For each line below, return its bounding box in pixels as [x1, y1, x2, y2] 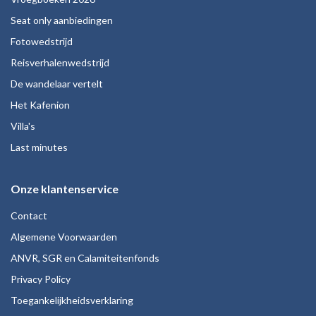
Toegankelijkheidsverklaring [11, 294, 133, 306]
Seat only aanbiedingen [11, 14, 113, 26]
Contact [11, 209, 47, 221]
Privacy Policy [11, 273, 71, 285]
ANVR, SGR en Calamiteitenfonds [11, 252, 159, 264]
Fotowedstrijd [11, 35, 73, 47]
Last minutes [11, 141, 68, 153]
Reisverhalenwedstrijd [11, 56, 109, 68]
